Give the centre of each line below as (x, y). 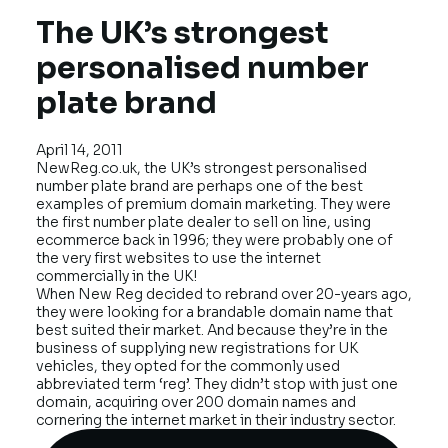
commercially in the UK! (116, 276)
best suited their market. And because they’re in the (212, 330)
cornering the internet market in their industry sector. (216, 420)
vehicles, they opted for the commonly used (188, 366)
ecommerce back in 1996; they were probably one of (214, 240)
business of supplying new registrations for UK (197, 348)
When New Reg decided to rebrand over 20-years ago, (224, 294)
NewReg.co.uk (86, 168)
